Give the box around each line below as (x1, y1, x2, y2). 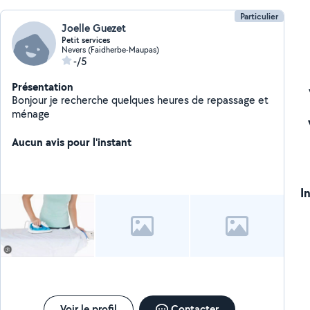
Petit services (62, 35, 111, 46)
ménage (12, 107, 51, 121)
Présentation (12, 79, 74, 94)
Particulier (239, 10, 278, 22)
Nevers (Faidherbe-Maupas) (62, 44, 160, 55)
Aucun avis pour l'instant (12, 134, 132, 149)
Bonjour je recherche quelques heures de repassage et (12, 93, 269, 107)
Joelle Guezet (62, 21, 127, 35)
